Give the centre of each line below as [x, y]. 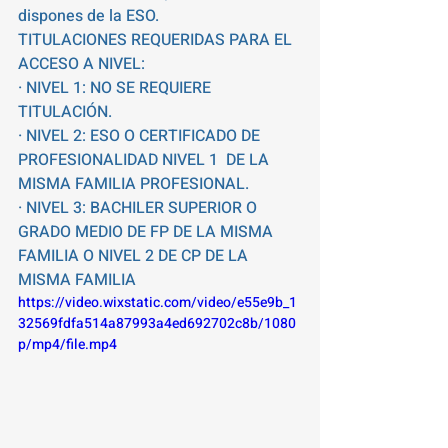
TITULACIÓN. [65, 112]
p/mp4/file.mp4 [67, 344]
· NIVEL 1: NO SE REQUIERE [116, 88]
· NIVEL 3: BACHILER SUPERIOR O [139, 208]
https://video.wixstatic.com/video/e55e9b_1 [157, 302]
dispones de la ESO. [90, 16]
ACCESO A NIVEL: [81, 64]
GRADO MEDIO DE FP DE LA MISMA [147, 232]
